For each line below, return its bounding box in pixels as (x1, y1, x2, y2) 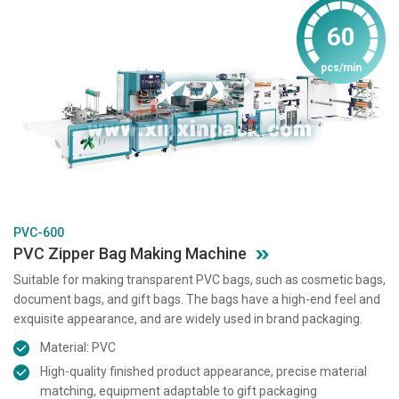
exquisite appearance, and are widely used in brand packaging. (13, 311, 362, 326)
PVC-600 (13, 224, 64, 240)
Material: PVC (40, 339, 116, 354)
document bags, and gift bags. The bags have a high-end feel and (13, 291, 380, 306)
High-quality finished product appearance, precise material (40, 363, 367, 379)
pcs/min (321, 61, 362, 75)
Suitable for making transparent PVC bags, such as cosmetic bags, (13, 272, 386, 287)
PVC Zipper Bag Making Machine (13, 243, 247, 263)
